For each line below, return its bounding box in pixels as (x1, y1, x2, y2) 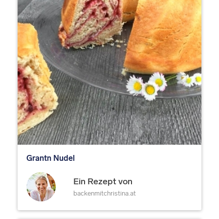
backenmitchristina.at (73, 189, 136, 198)
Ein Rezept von (73, 176, 132, 187)
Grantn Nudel (26, 153, 75, 163)
